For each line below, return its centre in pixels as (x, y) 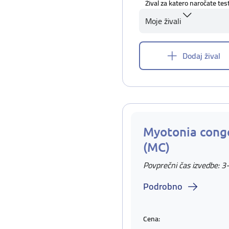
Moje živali (163, 21)
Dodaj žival (201, 56)
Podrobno (163, 186)
